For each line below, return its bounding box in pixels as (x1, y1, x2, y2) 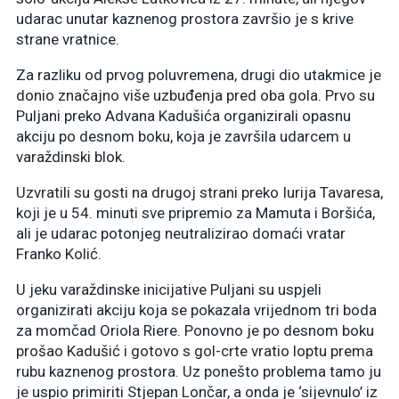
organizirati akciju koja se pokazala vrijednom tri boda (16, 300, 377, 319)
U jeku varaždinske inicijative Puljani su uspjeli (16, 280, 322, 298)
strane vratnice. (16, 29, 119, 48)
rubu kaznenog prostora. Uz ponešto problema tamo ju (16, 362, 381, 380)
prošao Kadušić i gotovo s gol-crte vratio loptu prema (16, 341, 373, 360)
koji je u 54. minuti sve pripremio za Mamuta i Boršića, (16, 203, 375, 222)
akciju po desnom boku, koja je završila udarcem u (16, 126, 351, 145)
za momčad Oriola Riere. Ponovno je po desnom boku (16, 321, 374, 339)
